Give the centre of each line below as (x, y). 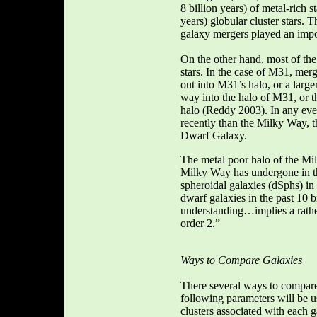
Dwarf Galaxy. (214, 136)
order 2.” (200, 224)
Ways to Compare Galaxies (241, 260)
